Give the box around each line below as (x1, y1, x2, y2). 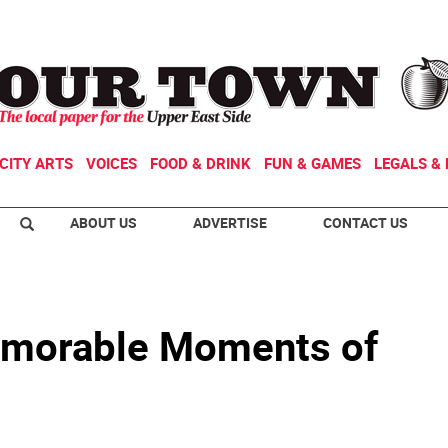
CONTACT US (323, 213, 408, 232)
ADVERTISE (193, 213, 267, 232)
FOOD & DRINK (150, 153, 251, 173)
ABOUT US (70, 213, 137, 232)
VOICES (86, 153, 137, 173)
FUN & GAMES (264, 153, 361, 173)
